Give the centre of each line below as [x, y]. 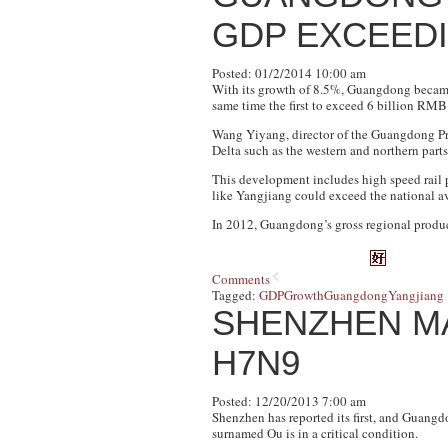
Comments [241, 279]
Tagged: [235, 295]
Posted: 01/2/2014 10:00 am [289, 73]
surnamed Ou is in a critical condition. [315, 433]
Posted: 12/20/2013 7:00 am [289, 401]
